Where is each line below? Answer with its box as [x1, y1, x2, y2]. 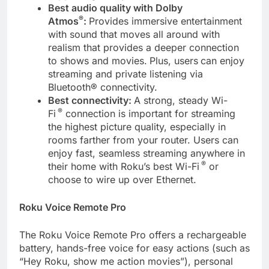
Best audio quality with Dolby [48, 1, 183, 14]
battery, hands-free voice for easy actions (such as [19, 241, 250, 254]
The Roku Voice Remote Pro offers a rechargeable [19, 228, 246, 241]
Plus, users [150, 54, 198, 67]
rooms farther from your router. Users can [48, 133, 238, 146]
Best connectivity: [48, 94, 134, 106]
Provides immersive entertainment [89, 14, 242, 27]
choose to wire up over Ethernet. [48, 173, 196, 186]
